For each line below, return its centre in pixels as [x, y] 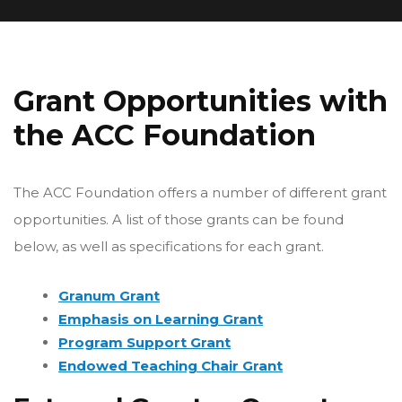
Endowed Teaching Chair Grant [170, 366]
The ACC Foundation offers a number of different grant [200, 192]
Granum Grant [109, 296]
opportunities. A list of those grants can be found [179, 219]
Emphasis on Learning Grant [161, 319]
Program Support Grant [144, 342]
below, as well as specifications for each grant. [170, 246]
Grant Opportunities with [201, 101]
